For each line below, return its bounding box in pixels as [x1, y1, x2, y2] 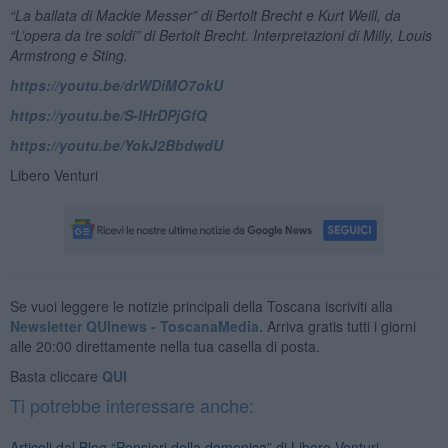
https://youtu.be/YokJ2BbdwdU [9, 134, 223, 155]
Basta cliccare [9, 365, 102, 386]
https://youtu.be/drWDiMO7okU [9, 74, 223, 95]
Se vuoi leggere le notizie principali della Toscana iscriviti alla [9, 295, 393, 316]
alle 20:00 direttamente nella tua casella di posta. [9, 335, 320, 356]
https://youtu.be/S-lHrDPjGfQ [9, 104, 207, 125]
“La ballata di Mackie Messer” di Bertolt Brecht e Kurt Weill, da [9, 4, 401, 25]
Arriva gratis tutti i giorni [262, 315, 416, 336]
